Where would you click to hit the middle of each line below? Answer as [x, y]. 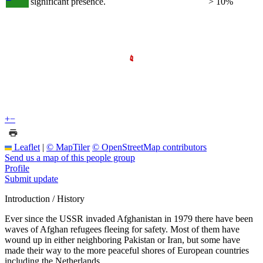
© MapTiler [68, 147]
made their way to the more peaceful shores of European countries [127, 250]
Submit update [31, 178]
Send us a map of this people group [70, 157]
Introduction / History [45, 198]
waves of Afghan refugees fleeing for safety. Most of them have [122, 229]
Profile [17, 168]
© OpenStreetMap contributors [149, 147]
